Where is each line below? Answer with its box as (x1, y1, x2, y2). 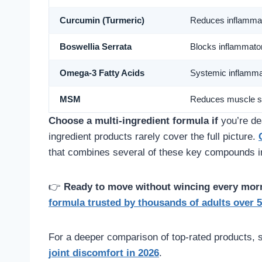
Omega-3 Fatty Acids (60, 68, 144, 78)
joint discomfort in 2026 (49, 247, 159, 259)
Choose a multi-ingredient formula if (49, 115, 218, 127)
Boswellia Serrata (60, 42, 132, 52)
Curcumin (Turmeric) (60, 16, 144, 26)
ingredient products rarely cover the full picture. (49, 131, 258, 143)
